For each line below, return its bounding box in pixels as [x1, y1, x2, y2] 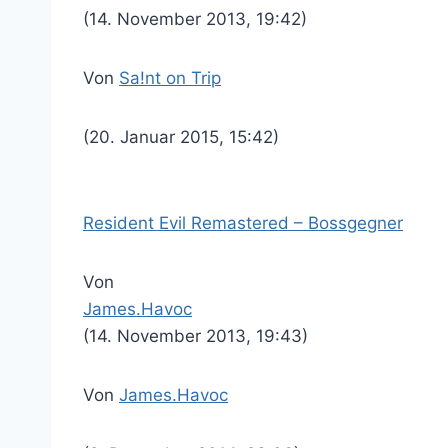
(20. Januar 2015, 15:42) [83, 127, 279, 147]
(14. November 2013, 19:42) [83, 9, 307, 29]
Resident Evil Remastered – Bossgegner [83, 213, 403, 233]
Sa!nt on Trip [119, 68, 221, 88]
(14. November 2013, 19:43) [83, 326, 308, 346]
